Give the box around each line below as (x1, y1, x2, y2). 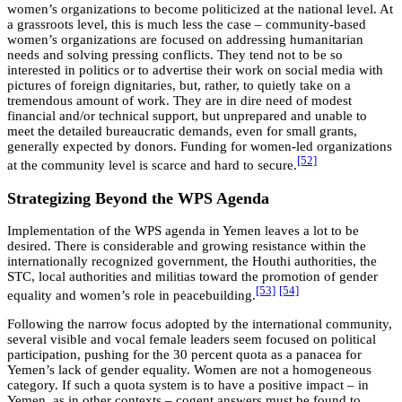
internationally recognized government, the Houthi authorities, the (7, 254, 377, 269)
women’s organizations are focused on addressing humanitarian (7, 32, 363, 48)
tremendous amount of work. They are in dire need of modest (7, 93, 352, 109)
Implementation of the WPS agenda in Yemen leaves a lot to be (7, 223, 359, 239)
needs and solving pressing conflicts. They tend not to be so (7, 48, 343, 63)
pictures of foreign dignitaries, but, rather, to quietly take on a (7, 78, 351, 93)
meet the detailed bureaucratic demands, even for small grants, (7, 124, 357, 139)
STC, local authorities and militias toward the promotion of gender (7, 269, 378, 284)
